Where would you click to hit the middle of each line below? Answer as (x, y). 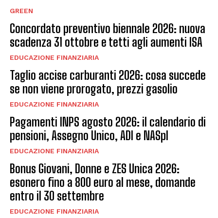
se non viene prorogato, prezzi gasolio (94, 89)
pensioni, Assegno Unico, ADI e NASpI (89, 135)
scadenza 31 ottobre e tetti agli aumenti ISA (106, 42)
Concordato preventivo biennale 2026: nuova (108, 28)
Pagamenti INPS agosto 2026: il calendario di (108, 122)
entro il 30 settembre (57, 196)
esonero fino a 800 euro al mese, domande (103, 182)
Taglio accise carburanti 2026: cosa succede (108, 75)
